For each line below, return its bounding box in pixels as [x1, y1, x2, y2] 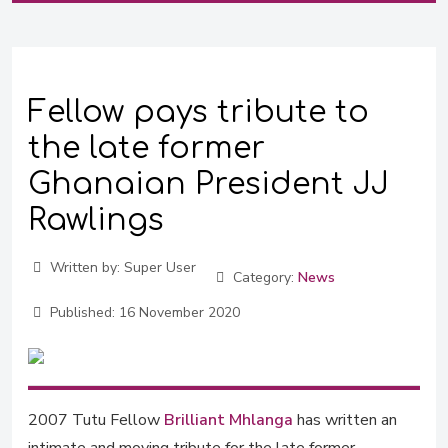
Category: [229, 268, 298, 287]
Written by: [45, 258, 124, 277]
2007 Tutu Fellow [28, 409, 164, 431]
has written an [293, 409, 397, 431]
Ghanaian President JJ [28, 168, 389, 201]
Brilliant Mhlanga [164, 409, 293, 431]
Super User [123, 258, 196, 277]
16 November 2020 [118, 303, 240, 322]
